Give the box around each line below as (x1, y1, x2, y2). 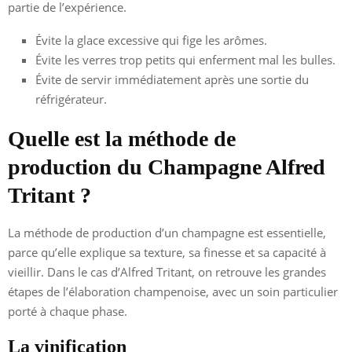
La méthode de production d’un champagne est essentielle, (8, 224, 326, 240)
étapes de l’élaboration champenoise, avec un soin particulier (8, 283, 338, 299)
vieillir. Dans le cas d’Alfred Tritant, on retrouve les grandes (8, 263, 326, 280)
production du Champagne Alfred (8, 154, 325, 179)
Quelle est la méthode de (8, 126, 236, 151)
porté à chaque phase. (8, 302, 127, 319)
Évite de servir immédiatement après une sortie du (35, 71, 309, 87)
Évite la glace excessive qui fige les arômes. (35, 31, 267, 48)
